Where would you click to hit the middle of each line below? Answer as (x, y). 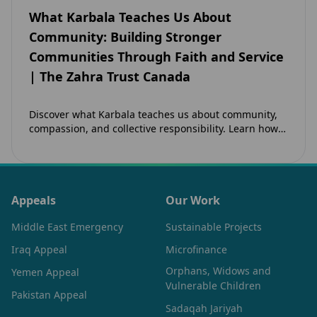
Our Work (193, 200)
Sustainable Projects (214, 227)
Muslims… (53, 156)
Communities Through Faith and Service (156, 56)
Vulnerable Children (213, 286)
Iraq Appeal (39, 250)
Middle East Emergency (67, 227)
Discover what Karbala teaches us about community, (153, 114)
